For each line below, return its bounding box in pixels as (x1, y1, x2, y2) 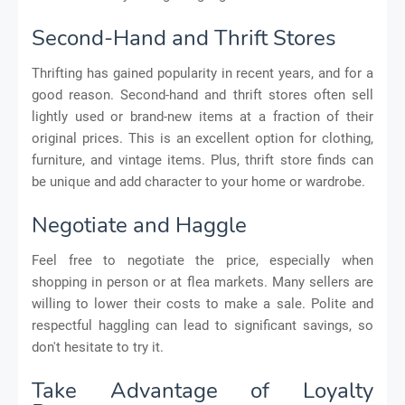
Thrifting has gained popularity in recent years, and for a (32, 64, 373, 81)
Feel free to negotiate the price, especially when (32, 251, 373, 268)
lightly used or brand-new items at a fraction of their (32, 108, 373, 125)
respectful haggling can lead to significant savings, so (32, 316, 373, 334)
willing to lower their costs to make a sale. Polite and (32, 295, 373, 312)
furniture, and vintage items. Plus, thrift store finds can (32, 151, 373, 168)
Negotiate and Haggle (32, 210, 247, 240)
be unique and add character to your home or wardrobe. (32, 173, 365, 190)
